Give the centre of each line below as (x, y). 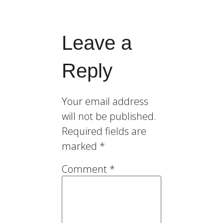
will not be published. (109, 116)
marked (81, 146)
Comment (86, 169)
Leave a (97, 43)
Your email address (105, 101)
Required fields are (104, 131)
